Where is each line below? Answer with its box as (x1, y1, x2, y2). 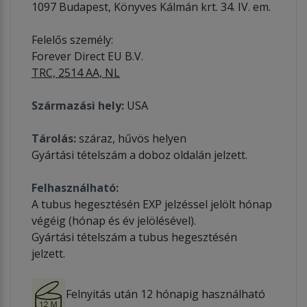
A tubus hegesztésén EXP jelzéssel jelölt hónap (32, 196, 272, 212)
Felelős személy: (32, 32, 113, 47)
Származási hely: (32, 97, 124, 113)
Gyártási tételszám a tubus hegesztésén (32, 229, 237, 245)
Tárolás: (32, 130, 76, 146)
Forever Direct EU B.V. (32, 48, 143, 64)
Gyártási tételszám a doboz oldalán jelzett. (32, 147, 247, 162)
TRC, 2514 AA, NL (32, 64, 120, 80)
